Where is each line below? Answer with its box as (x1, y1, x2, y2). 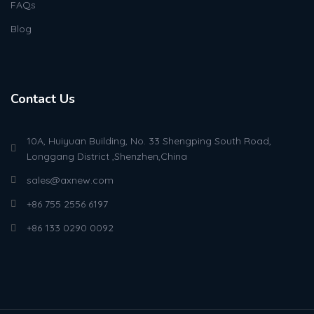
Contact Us (11, 90, 75, 108)
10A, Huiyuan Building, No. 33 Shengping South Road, (26, 135, 271, 148)
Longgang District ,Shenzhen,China (26, 150, 187, 163)
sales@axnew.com (26, 174, 114, 187)
